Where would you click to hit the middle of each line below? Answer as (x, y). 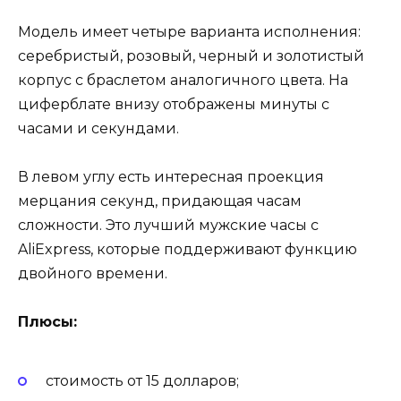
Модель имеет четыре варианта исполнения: (189, 31)
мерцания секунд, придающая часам (160, 200)
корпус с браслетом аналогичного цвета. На (183, 80)
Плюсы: (47, 322)
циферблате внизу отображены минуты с (174, 104)
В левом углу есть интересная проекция (171, 176)
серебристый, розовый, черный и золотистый (191, 55)
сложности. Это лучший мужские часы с (168, 225)
